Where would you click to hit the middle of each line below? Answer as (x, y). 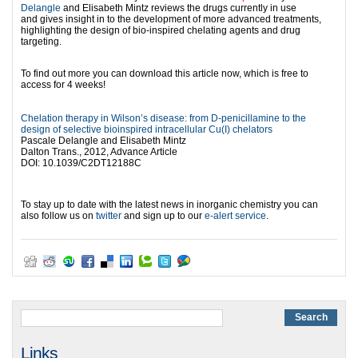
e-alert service (235, 215)
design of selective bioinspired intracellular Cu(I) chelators (147, 129)
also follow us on (58, 215)
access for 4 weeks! (63, 84)
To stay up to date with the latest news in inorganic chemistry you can (169, 204)
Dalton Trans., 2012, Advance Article (99, 151)
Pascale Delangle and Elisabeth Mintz (103, 140)
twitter (109, 215)
